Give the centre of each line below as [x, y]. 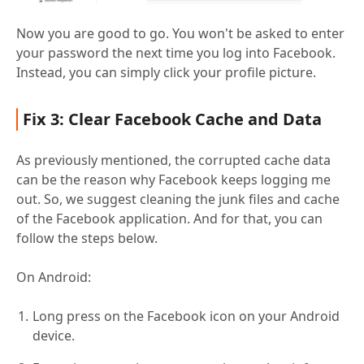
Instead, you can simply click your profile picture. [166, 72]
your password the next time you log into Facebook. [176, 52]
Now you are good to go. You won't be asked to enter [180, 33]
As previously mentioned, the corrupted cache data [173, 160]
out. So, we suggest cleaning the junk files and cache [178, 199]
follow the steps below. [87, 238]
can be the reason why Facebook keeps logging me [173, 179]
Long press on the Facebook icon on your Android [186, 316]
